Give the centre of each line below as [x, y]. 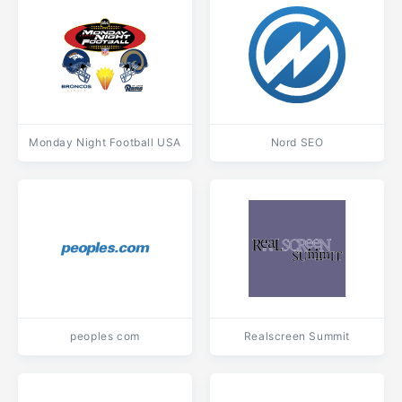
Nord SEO [297, 142]
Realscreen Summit [297, 336]
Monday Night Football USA [105, 142]
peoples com [105, 336]
